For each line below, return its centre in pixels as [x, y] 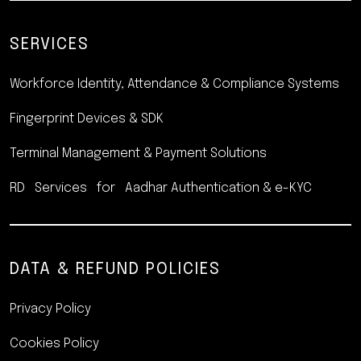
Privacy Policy [50, 309]
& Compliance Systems [270, 84]
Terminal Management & [81, 154]
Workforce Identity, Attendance [105, 84]
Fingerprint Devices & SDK [87, 119]
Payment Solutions [210, 154]
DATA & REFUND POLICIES [115, 270]
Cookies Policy [54, 344]
